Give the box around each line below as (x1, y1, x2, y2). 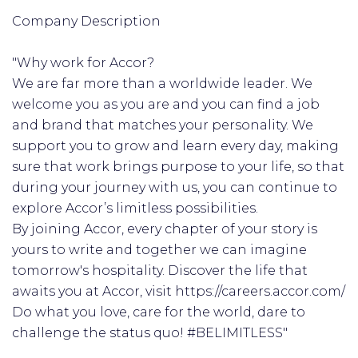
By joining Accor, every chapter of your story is (12, 221, 317, 237)
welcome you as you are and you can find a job (12, 97, 320, 112)
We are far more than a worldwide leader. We (12, 76, 312, 91)
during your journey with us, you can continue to (12, 180, 337, 195)
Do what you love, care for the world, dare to (12, 304, 305, 320)
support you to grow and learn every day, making (12, 138, 339, 153)
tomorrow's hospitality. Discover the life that (12, 263, 308, 278)
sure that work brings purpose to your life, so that (12, 159, 344, 174)
